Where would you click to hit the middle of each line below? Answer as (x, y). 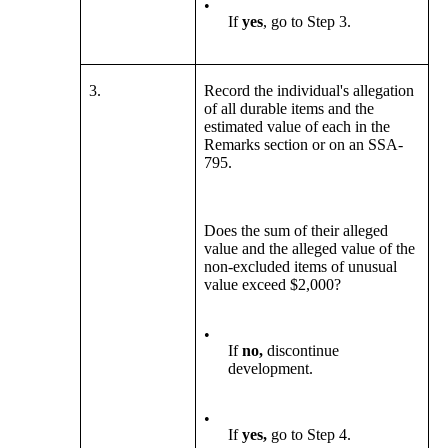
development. (271, 369)
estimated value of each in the (297, 127)
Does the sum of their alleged (296, 231)
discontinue (303, 351)
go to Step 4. (311, 435)
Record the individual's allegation (309, 91)
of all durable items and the (289, 109)
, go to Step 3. (307, 22)
